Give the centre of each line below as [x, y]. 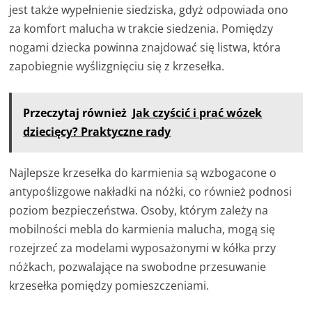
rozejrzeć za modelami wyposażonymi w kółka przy [143, 248]
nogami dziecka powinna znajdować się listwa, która [145, 47]
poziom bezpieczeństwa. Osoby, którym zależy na [139, 210]
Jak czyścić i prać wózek [197, 112]
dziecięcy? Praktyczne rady [97, 131]
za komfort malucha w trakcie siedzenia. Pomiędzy [141, 28]
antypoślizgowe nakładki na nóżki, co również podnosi [151, 191]
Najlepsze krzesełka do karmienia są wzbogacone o [143, 172]
